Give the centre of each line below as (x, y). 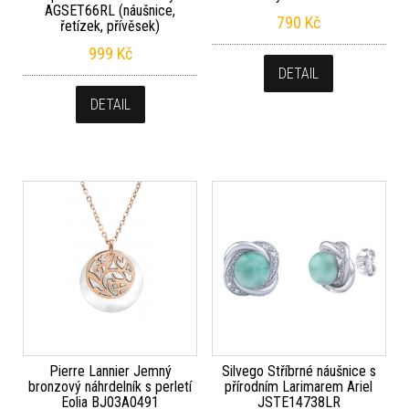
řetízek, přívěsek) (110, 26)
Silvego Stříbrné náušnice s (299, 371)
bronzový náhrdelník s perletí (110, 386)
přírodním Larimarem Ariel (299, 386)
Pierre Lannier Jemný (110, 371)
